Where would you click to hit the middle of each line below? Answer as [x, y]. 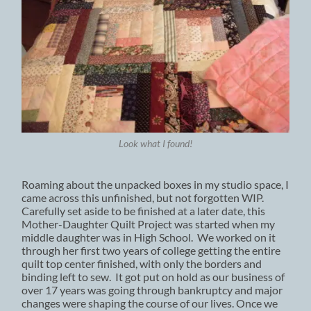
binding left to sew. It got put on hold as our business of [153, 276]
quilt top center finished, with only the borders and [142, 263]
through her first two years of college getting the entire [151, 250]
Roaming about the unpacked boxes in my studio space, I [155, 184]
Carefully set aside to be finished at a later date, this [144, 210]
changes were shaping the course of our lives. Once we [150, 303]
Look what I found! [155, 144]
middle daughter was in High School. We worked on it [149, 237]
